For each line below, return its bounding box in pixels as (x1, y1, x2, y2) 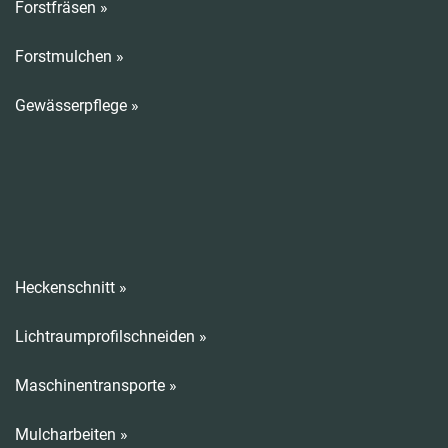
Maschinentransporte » (15, 376, 177, 395)
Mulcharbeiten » (15, 425, 128, 444)
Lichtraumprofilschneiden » (15, 327, 207, 346)
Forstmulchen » (15, 47, 124, 66)
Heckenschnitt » (15, 278, 127, 297)
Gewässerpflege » (15, 96, 139, 115)
